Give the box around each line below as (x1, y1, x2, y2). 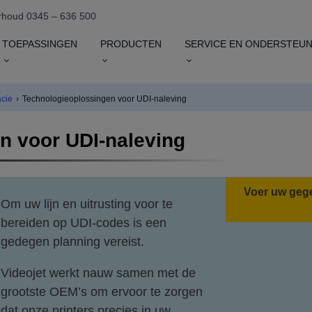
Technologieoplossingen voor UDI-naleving (22, 94, 187, 104)
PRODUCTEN (100, 38, 162, 49)
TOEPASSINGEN (2, 38, 78, 49)
